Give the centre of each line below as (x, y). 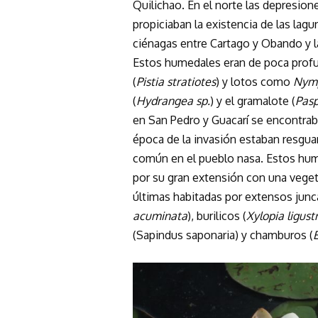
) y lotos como (254, 81)
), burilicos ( (217, 215)
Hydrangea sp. (173, 100)
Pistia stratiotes (176, 81)
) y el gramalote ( (253, 100)
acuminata (160, 215)
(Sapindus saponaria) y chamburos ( (223, 235)
